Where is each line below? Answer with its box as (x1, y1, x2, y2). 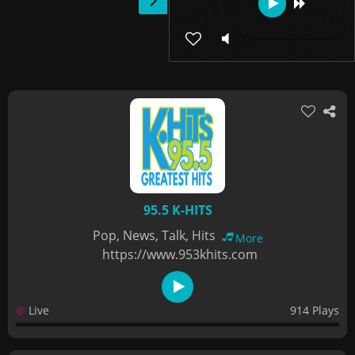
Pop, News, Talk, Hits (92, 227, 219, 244)
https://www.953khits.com (101, 246, 258, 263)
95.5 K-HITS (143, 201, 212, 219)
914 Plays (290, 303, 339, 318)
